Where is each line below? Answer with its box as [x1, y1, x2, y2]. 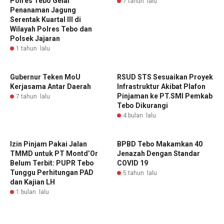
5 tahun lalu [123, 169, 157, 176]
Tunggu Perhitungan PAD [10, 168, 93, 176]
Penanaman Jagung [10, 6, 76, 14]
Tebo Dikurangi [117, 101, 168, 109]
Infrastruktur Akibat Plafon [117, 82, 205, 90]
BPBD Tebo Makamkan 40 [117, 140, 202, 148]
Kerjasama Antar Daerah [10, 82, 91, 90]
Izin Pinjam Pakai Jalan [10, 140, 87, 148]
